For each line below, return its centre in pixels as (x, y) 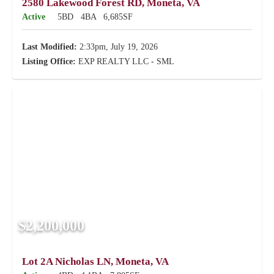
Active (34, 17)
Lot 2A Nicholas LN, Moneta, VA (95, 261)
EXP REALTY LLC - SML (125, 61)
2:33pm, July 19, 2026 (117, 47)
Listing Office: (49, 61)
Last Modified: (50, 47)
